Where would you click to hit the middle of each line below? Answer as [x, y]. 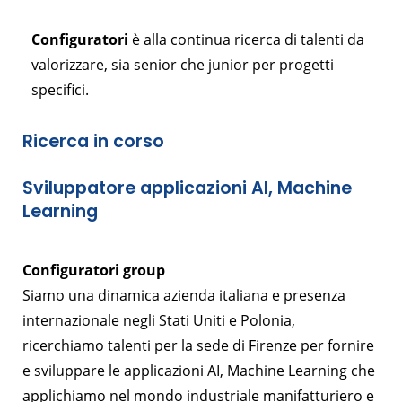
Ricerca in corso [93, 141]
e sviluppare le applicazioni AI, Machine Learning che [199, 370]
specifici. [60, 89]
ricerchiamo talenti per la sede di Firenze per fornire [198, 345]
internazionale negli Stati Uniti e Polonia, [159, 320]
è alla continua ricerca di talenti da [246, 39]
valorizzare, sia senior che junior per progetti [183, 64]
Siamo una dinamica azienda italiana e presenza [184, 295]
